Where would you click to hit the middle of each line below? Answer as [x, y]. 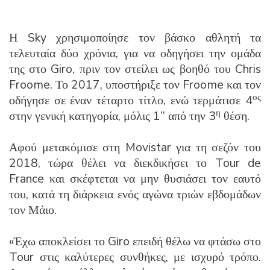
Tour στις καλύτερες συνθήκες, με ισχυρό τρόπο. [135, 257]
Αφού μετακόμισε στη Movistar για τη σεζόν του [135, 147]
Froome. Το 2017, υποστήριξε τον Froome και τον [135, 84]
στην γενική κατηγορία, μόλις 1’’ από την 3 [112, 116]
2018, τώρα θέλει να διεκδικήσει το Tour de [135, 163]
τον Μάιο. [33, 210]
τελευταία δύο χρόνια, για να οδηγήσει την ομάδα [135, 53]
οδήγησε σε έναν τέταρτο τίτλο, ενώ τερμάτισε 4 [131, 100]
